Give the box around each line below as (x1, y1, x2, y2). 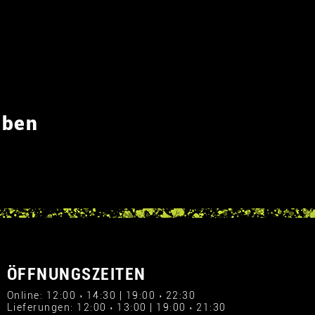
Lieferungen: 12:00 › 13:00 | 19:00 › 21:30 (6, 302, 226, 313)
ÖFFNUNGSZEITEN (6, 264, 146, 284)
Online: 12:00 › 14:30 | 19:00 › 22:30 (6, 290, 195, 301)
